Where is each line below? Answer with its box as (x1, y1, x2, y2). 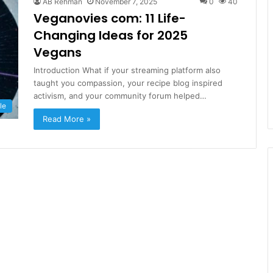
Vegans (34, 44, 82, 61)
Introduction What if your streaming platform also (34, 65, 221, 75)
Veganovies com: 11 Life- (34, 10, 186, 27)
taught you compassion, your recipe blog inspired (34, 78, 222, 88)
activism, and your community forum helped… (34, 91, 207, 101)
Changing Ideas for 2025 (34, 27, 188, 44)
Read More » (43, 114, 91, 124)
